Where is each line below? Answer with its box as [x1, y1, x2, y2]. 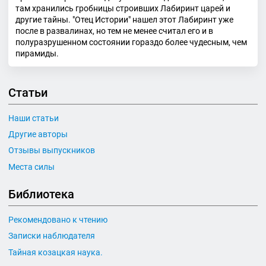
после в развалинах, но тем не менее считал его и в [15, 26, 213, 36]
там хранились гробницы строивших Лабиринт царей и [15, 3, 230, 13]
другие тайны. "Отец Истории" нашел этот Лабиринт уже [15, 14, 233, 24]
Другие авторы [8, 129, 68, 139]
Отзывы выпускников [8, 145, 95, 156]
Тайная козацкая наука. [8, 247, 103, 257]
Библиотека [8, 187, 74, 201]
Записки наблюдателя [8, 231, 95, 241]
